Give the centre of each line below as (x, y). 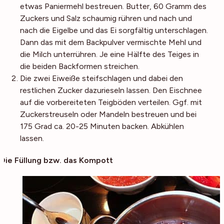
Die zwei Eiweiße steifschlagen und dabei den (101, 78)
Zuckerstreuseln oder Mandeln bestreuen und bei (108, 114)
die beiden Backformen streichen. (80, 66)
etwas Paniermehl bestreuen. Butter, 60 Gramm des (113, 6)
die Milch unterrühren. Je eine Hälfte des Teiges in (109, 54)
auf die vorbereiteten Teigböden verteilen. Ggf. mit (111, 102)
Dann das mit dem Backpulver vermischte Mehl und (111, 42)
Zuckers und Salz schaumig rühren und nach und (106, 18)
